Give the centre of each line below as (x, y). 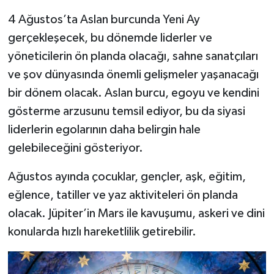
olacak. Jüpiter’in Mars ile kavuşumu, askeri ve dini (136, 214)
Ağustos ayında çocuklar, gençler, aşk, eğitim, (127, 177)
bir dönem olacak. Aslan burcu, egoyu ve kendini (133, 93)
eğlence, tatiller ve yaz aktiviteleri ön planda (123, 195)
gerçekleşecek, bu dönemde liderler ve (110, 38)
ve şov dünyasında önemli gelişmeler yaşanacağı (133, 75)
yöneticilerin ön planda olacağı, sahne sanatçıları (133, 57)
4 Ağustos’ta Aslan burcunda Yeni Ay (104, 20)
